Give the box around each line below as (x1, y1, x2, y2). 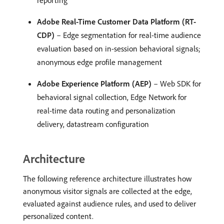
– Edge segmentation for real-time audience (54, 30, 201, 40)
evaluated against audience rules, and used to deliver (23, 198, 196, 208)
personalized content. (23, 211, 93, 221)
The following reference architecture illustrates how (23, 173, 191, 183)
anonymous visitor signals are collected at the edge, (23, 186, 192, 196)
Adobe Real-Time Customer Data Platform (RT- (37, 16, 196, 26)
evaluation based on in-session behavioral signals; (37, 43, 200, 53)
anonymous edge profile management (37, 57, 162, 67)
